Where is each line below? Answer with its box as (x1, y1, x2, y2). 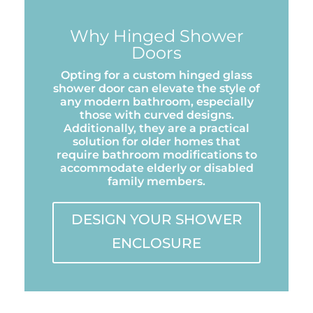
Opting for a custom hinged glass (61, 68, 252, 82)
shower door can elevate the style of (53, 81, 260, 95)
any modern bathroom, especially (59, 94, 254, 108)
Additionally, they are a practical (64, 121, 249, 135)
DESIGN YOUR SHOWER (71, 210, 242, 228)
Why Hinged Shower (69, 25, 244, 46)
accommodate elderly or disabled (59, 161, 254, 175)
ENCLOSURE (112, 234, 201, 252)
